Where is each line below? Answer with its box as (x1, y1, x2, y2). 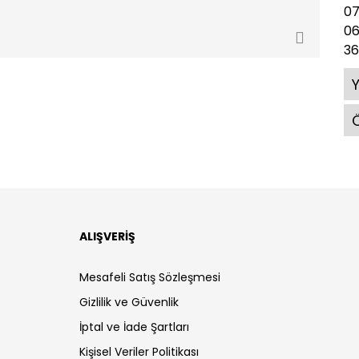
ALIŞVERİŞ (79, 228, 135, 244)
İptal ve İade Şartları (79, 319, 189, 335)
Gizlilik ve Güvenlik (79, 294, 179, 310)
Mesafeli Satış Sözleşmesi (79, 269, 220, 285)
